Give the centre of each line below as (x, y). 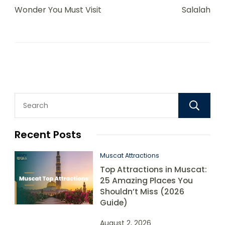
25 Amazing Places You (146, 181)
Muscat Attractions (130, 156)
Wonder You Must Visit (58, 10)
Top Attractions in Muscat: (153, 170)
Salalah (196, 10)
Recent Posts (48, 135)
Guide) (114, 203)
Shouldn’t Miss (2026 (142, 192)
